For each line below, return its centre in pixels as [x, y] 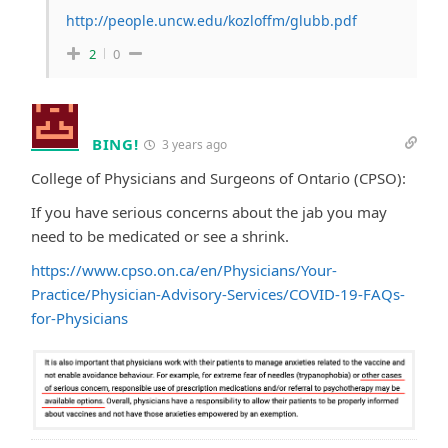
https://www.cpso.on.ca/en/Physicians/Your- [184, 269]
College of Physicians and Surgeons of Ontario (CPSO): [218, 177]
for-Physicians [79, 317]
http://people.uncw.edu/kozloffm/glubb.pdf [211, 20]
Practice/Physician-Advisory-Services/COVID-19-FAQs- [218, 293]
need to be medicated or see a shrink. [160, 235]
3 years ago [192, 144]
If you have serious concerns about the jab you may [209, 211]
